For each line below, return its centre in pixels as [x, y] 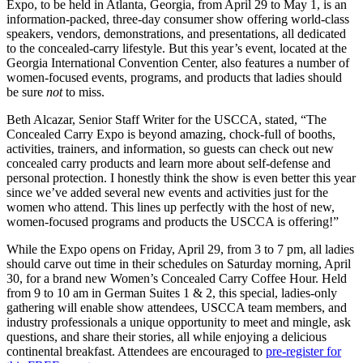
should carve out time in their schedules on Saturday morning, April [179, 263]
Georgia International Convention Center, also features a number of [178, 62]
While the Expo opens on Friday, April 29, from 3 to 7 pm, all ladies [180, 249]
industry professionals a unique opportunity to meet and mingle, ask [179, 322]
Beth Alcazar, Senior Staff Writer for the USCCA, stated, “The [167, 119]
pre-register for [303, 351]
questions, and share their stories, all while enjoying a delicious [167, 336]
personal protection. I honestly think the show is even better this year [181, 177]
